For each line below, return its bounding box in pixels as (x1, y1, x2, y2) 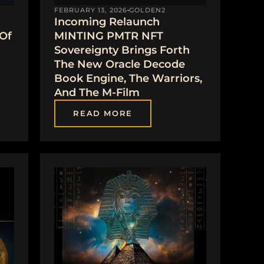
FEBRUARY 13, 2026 (54, 6, 128, 15)
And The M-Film (54, 86, 140, 100)
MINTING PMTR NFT (54, 29, 164, 43)
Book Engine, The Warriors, (54, 72, 203, 85)
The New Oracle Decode (54, 58, 186, 71)
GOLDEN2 (129, 6, 166, 15)
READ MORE (73, 108, 133, 118)
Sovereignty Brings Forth (54, 44, 190, 57)
